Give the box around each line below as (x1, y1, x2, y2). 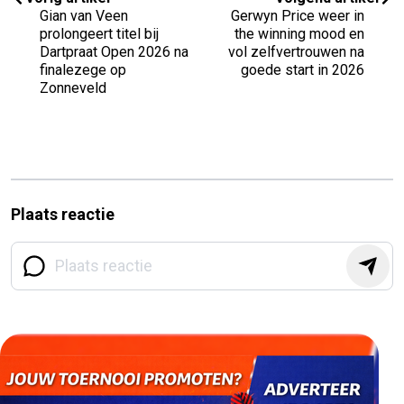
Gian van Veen (40, 6, 128, 24)
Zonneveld (40, 78, 106, 96)
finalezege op (40, 60, 126, 78)
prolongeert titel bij (40, 24, 159, 42)
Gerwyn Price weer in (231, 6, 364, 24)
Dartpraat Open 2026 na (40, 42, 188, 60)
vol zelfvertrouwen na (228, 42, 364, 60)
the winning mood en (234, 24, 364, 42)
